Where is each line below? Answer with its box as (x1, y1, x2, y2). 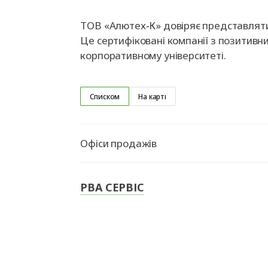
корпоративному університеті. (80, 48, 226, 62)
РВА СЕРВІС (80, 180, 144, 194)
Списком (90, 91, 120, 102)
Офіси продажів (80, 136, 157, 150)
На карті (138, 91, 166, 102)
